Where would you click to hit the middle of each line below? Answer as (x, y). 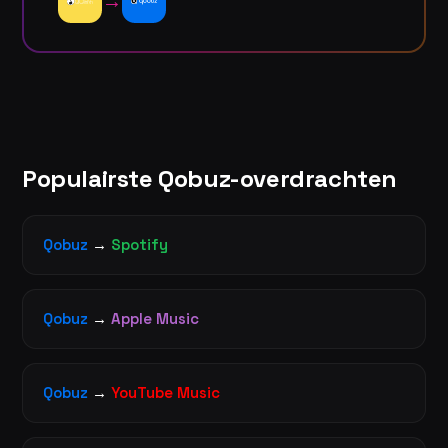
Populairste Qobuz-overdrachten (209, 178)
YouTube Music (165, 392)
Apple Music (155, 318)
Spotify (139, 244)
